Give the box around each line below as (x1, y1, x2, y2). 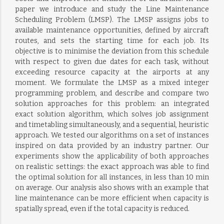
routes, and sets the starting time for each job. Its (14, 36, 209, 45)
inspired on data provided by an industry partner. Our (14, 141, 209, 150)
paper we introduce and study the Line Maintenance (14, 5, 209, 13)
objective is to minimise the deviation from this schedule (14, 47, 209, 55)
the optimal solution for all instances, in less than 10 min (14, 173, 209, 181)
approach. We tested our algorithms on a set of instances (14, 131, 209, 139)
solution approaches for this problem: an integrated (14, 99, 209, 108)
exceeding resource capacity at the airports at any (14, 68, 209, 76)
